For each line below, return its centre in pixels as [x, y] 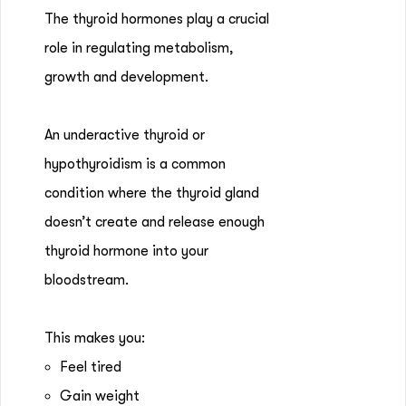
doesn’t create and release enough [155, 222]
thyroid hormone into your [126, 251]
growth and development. [128, 77]
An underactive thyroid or [125, 135]
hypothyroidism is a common [135, 164]
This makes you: [95, 338]
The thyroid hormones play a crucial [157, 19]
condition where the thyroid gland [152, 193]
